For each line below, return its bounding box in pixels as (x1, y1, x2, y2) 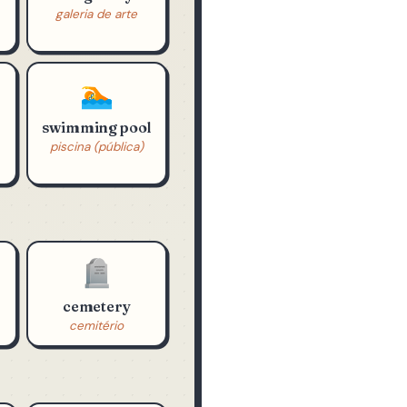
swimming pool (42, 161, 152, 180)
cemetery (62, 340, 131, 359)
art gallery (59, 28, 134, 47)
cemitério (69, 361, 124, 377)
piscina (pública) (49, 182, 144, 198)
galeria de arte (55, 49, 138, 65)
